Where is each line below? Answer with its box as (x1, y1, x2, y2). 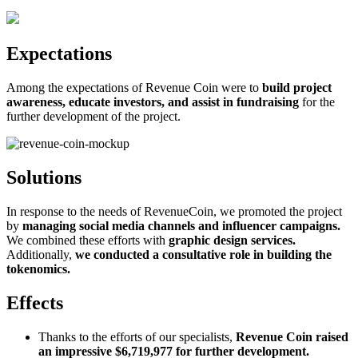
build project (262, 80, 332, 94)
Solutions (6, 166, 82, 188)
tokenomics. (6, 261, 70, 276)
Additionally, (6, 247, 75, 261)
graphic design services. (169, 233, 296, 247)
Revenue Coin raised (236, 329, 348, 344)
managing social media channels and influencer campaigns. (22, 218, 340, 233)
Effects (6, 292, 63, 313)
